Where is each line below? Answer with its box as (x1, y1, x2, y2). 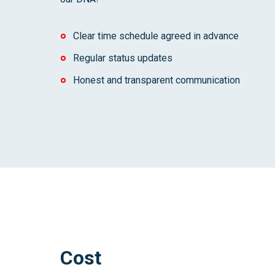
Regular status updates (72, 52, 172, 64)
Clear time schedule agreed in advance (72, 30, 239, 42)
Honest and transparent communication (72, 74, 240, 86)
